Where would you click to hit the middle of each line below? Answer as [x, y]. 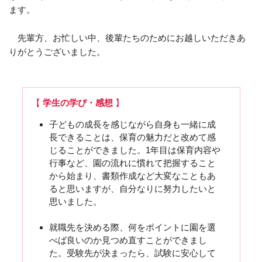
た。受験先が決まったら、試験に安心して [132, 253]
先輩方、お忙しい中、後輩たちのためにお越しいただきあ [127, 38]
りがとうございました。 [57, 52]
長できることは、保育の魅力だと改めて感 [132, 137]
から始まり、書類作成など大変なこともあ [132, 175]
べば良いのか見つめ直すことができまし [128, 240]
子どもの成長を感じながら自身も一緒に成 [132, 124]
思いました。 [75, 201]
